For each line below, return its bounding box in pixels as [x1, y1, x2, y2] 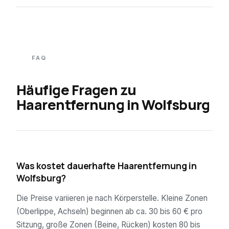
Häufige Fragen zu [16, 80, 136, 100]
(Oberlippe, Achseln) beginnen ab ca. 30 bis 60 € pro [16, 207, 202, 217]
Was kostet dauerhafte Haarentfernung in [16, 159, 197, 172]
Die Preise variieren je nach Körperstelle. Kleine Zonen [16, 193, 208, 203]
